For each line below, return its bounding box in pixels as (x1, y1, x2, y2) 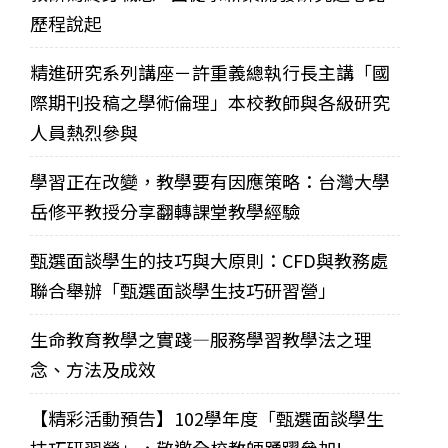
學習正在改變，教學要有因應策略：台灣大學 (30, 168, 390, 195)
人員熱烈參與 (30, 119, 138, 146)
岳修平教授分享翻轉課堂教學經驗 (30, 198, 300, 225)
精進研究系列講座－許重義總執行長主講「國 (30, 59, 390, 86)
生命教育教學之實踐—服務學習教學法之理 (30, 326, 372, 353)
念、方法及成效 (30, 356, 156, 383)
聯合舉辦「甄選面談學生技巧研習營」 (30, 277, 336, 304)
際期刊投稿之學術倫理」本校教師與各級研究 (30, 89, 390, 116)
